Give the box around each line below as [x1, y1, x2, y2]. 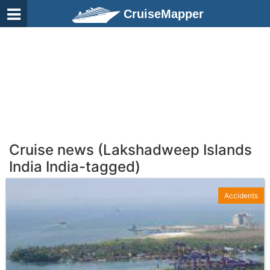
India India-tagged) [9, 158, 140, 175]
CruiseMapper [124, 7, 204, 20]
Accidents [224, 191, 258, 200]
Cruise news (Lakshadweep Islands [9, 141, 252, 159]
